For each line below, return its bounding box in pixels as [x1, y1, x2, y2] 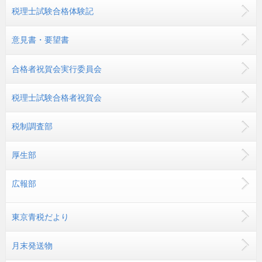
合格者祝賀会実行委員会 [12, 64, 102, 74]
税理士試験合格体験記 [12, 6, 94, 16]
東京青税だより [12, 212, 69, 222]
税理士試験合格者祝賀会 [12, 92, 102, 102]
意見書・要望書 [12, 35, 69, 45]
